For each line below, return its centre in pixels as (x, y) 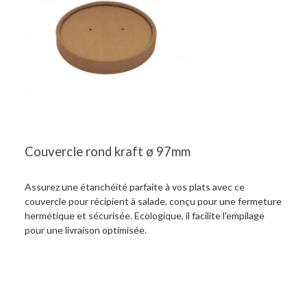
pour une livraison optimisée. (86, 230)
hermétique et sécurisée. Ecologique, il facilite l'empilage (145, 216)
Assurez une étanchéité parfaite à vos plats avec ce (135, 187)
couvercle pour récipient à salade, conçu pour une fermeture (153, 201)
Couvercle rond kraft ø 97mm (108, 152)
